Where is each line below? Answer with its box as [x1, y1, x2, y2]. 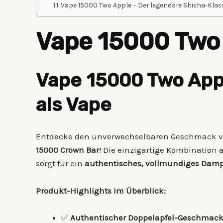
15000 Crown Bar [36, 145, 99, 155]
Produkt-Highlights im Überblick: [36, 185, 166, 196]
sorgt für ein [36, 158, 85, 169]
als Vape [36, 93, 111, 116]
